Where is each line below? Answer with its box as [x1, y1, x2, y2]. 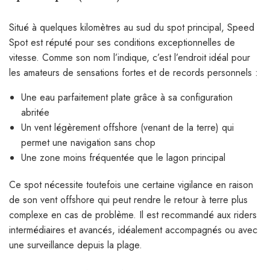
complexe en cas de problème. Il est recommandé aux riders [9, 207, 257, 222]
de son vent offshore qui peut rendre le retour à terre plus [9, 192, 248, 207]
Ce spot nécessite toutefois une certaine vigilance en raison [9, 177, 253, 192]
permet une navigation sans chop [21, 135, 155, 149]
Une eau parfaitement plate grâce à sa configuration [21, 90, 233, 104]
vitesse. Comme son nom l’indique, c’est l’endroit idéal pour [9, 50, 250, 64]
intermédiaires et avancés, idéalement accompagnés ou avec [9, 222, 257, 237]
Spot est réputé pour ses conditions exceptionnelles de [9, 35, 235, 49]
